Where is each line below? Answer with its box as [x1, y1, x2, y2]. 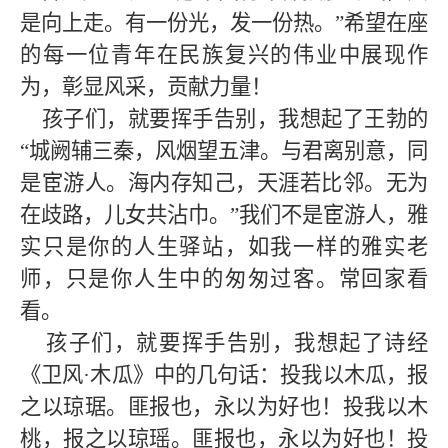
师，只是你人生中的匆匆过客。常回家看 [20, 267, 428, 291]
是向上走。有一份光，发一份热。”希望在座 [20, 11, 428, 35]
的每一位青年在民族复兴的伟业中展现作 [20, 43, 428, 67]
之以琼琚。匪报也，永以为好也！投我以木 [20, 395, 428, 419]
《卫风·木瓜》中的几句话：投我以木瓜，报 [20, 363, 428, 387]
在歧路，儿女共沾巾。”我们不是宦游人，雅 [20, 203, 428, 227]
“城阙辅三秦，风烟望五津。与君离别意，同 [20, 139, 428, 163]
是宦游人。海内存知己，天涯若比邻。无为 [20, 171, 428, 195]
